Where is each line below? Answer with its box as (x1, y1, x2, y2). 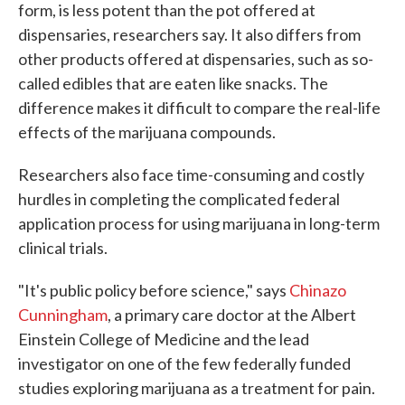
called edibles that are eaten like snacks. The (18, 72, 328, 93)
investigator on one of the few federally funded (18, 353, 351, 373)
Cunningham (18, 304, 108, 325)
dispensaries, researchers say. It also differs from (18, 24, 361, 44)
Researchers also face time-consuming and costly (18, 164, 364, 184)
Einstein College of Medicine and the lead (18, 328, 309, 349)
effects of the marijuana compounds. (18, 121, 276, 142)
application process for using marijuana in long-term (18, 212, 380, 233)
